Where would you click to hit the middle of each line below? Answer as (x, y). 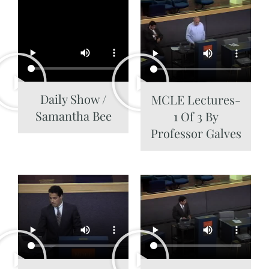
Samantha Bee (73, 115)
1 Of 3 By (196, 116)
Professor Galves (196, 133)
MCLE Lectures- (196, 100)
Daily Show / (73, 98)
